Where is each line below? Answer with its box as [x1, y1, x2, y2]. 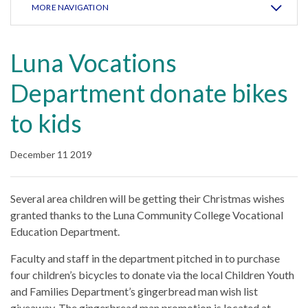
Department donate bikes [10, 78, 288, 108]
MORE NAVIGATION [32, 2, 109, 12]
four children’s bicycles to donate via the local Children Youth [10, 268, 294, 281]
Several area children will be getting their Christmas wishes [10, 192, 285, 205]
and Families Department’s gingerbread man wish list [10, 285, 258, 298]
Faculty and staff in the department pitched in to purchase [10, 252, 280, 265]
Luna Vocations [10, 47, 177, 78]
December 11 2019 [10, 148, 92, 160]
